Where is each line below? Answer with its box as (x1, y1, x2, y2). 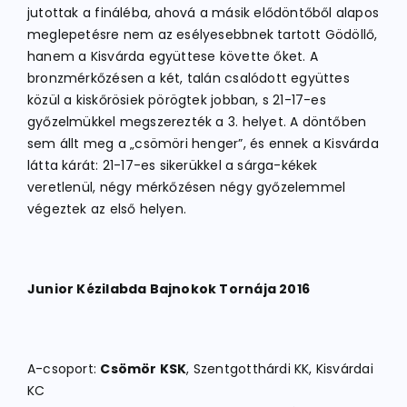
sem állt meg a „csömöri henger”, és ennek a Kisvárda (27, 134, 379, 153)
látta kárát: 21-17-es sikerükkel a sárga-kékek (27, 156, 318, 174)
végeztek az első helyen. (27, 200, 187, 218)
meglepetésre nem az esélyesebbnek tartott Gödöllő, (27, 25, 378, 44)
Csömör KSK (100, 360, 187, 378)
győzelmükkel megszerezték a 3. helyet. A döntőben (27, 113, 367, 131)
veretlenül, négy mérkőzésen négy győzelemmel (27, 178, 346, 196)
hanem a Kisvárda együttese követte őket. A (27, 47, 318, 65)
